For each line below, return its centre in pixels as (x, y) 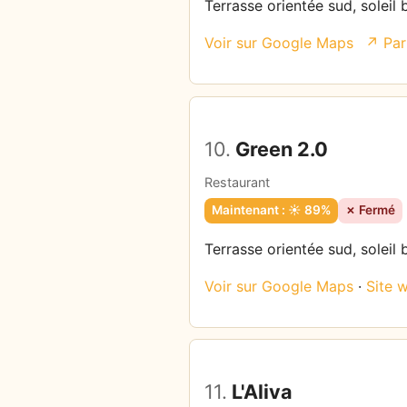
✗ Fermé (370, 210)
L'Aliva (260, 392)
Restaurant (237, 182)
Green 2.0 (279, 149)
